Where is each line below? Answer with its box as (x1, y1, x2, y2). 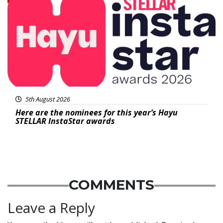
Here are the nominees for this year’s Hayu (15, 107, 178, 118)
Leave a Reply (7, 198, 95, 218)
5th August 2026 (24, 95, 70, 104)
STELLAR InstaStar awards (15, 115, 115, 127)
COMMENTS (69, 176, 154, 194)
